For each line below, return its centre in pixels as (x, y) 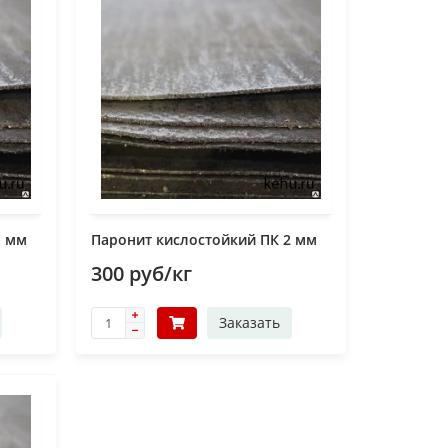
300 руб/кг (141, 273)
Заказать (249, 322)
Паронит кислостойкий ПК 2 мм (203, 239)
